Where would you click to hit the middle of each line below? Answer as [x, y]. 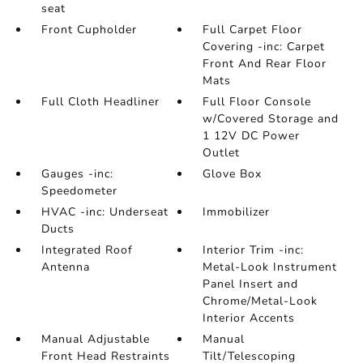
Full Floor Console [257, 102]
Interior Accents [249, 318]
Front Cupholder [89, 30]
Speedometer [79, 191]
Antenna [65, 267]
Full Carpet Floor [253, 30]
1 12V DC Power [252, 136]
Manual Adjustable [95, 339]
